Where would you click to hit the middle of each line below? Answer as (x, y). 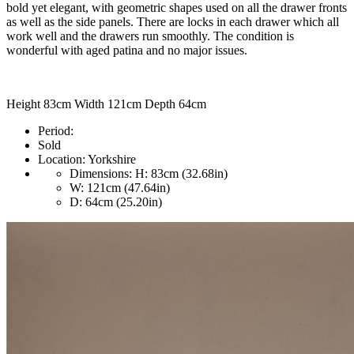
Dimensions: (101, 174)
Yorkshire (111, 160)
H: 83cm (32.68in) (180, 174)
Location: (62, 160)
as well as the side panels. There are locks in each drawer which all (173, 22)
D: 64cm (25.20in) (116, 202)
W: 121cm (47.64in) (120, 188)
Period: (56, 131)
